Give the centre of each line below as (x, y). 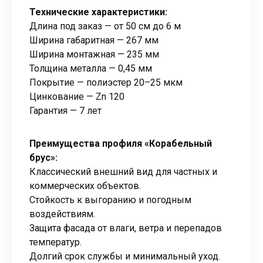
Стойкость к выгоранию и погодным (110, 200)
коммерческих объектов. (85, 186)
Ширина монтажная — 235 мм (94, 54)
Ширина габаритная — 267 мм (94, 40)
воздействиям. (62, 214)
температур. (55, 242)
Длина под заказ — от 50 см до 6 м (105, 26)
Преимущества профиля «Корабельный (121, 143)
